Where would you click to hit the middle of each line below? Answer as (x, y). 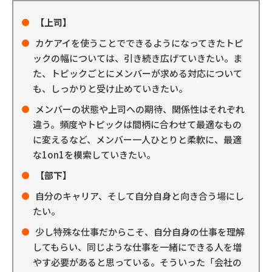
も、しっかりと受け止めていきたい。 (110, 89)
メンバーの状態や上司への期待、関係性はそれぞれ (140, 109)
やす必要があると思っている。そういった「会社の (137, 262)
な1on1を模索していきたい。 (94, 155)
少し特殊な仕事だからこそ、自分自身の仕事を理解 (140, 232)
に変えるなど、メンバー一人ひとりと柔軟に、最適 (137, 140)
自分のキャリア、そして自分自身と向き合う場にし (140, 196)
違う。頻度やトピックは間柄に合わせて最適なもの (137, 124)
